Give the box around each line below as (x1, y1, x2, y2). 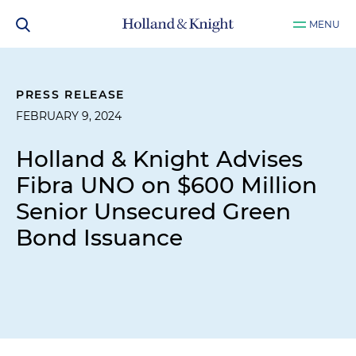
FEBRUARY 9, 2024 (16, 109, 122, 123)
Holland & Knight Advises (16, 145, 303, 172)
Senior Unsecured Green (16, 198, 291, 225)
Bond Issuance (16, 224, 183, 251)
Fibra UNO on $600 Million (16, 172, 317, 199)
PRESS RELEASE (16, 87, 126, 102)
